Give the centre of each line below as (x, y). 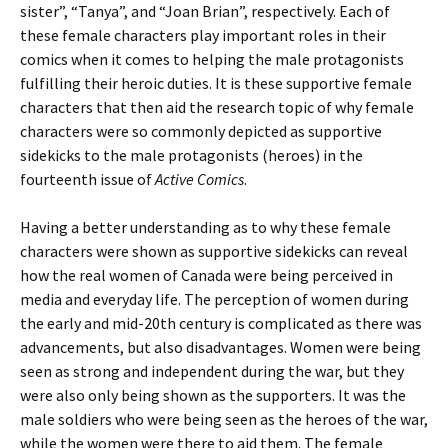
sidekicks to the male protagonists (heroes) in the (191, 155)
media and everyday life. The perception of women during (214, 299)
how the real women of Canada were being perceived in (206, 275)
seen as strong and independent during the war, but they (212, 371)
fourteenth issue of (87, 179)
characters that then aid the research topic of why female (217, 107)
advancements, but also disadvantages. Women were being (220, 347)
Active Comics (199, 179)
